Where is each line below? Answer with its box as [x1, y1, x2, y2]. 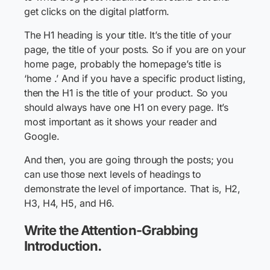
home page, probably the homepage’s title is [24, 58, 221, 70]
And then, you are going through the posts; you [24, 154, 233, 166]
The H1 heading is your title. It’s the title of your [24, 29, 231, 41]
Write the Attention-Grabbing [24, 222, 198, 238]
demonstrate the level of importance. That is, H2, [24, 183, 240, 195]
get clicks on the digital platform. [24, 5, 170, 17]
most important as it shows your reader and [24, 116, 217, 128]
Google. [24, 130, 60, 142]
